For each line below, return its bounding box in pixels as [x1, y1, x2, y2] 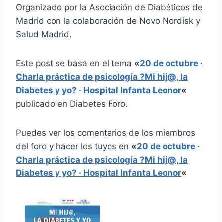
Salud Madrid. [16, 29, 72, 39]
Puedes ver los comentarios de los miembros [16, 127, 195, 138]
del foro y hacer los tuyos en [16, 141, 131, 151]
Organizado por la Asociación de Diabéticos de [16, 2, 203, 12]
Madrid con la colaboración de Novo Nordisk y [16, 15, 200, 26]
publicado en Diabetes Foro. [16, 98, 128, 109]
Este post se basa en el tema [16, 58, 134, 68]
